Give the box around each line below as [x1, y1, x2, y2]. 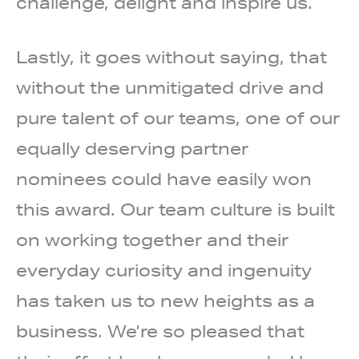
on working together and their [16, 230, 288, 251]
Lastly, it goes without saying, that [16, 47, 327, 68]
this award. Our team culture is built [16, 200, 335, 220]
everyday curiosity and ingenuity [16, 260, 312, 281]
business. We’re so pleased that [16, 321, 305, 342]
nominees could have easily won [16, 169, 312, 190]
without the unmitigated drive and [16, 78, 324, 99]
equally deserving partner [16, 139, 248, 159]
